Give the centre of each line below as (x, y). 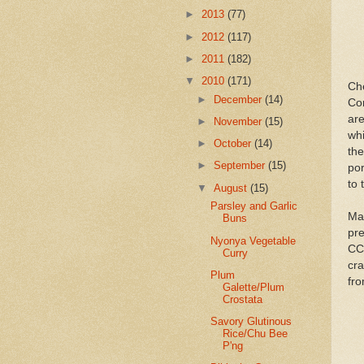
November (240, 121)
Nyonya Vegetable (253, 240)
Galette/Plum (254, 287)
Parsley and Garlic (254, 206)
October (234, 144)
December (240, 99)
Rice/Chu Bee (256, 334)
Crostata (243, 299)
